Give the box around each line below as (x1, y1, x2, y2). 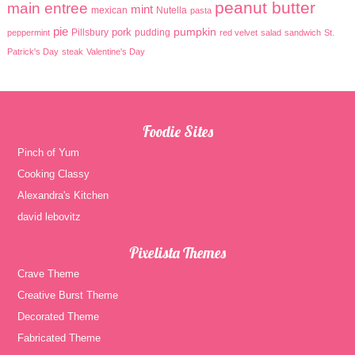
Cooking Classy (17, 167, 90, 180)
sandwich (284, 27, 321, 37)
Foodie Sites (142, 121, 213, 141)
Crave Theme (17, 267, 80, 280)
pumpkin (173, 25, 216, 38)
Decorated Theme (17, 310, 100, 323)
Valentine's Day (86, 46, 145, 56)
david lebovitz (17, 210, 82, 223)
